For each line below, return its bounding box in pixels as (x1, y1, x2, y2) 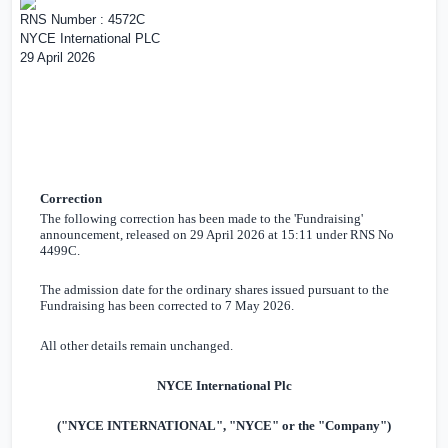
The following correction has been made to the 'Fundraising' (40, 210, 363, 226)
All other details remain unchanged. (40, 338, 233, 354)
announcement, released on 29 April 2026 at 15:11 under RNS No (40, 226, 394, 242)
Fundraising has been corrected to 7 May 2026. (40, 298, 294, 314)
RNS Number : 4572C (20, 11, 145, 27)
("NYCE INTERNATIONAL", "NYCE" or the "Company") (57, 418, 391, 434)
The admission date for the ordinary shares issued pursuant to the (40, 282, 389, 298)
